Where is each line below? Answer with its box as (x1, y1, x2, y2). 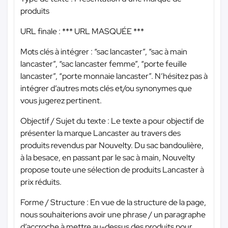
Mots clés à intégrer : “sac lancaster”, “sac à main (20, 46, 187, 57)
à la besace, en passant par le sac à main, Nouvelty (20, 152, 195, 163)
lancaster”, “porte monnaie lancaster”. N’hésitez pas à (20, 70, 208, 81)
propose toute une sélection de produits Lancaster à (20, 164, 204, 175)
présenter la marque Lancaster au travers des (20, 127, 181, 138)
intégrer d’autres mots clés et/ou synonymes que (20, 82, 192, 94)
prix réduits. (20, 176, 62, 187)
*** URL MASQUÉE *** (62, 25, 144, 37)
